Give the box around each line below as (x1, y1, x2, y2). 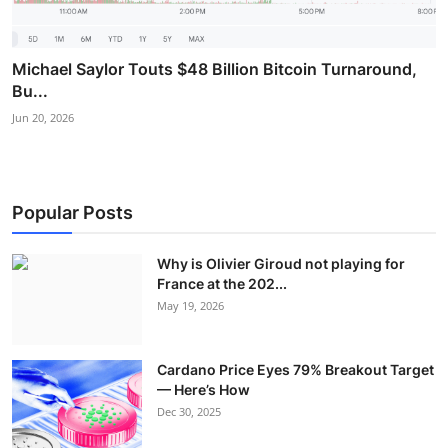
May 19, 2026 (157, 298, 224, 314)
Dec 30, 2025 (157, 404, 221, 420)
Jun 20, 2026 (12, 110, 74, 126)
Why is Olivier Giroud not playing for (157, 255, 405, 273)
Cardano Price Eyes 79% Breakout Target (157, 361, 434, 379)
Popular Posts (12, 202, 133, 224)
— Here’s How (157, 381, 250, 399)
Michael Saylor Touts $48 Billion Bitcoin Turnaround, (12, 59, 417, 80)
